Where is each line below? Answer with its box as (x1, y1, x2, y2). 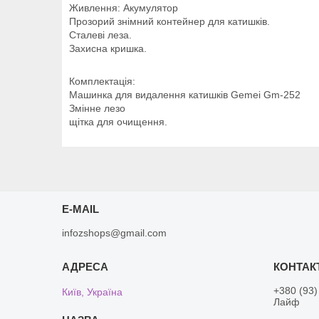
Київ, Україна (62, 286, 123, 298)
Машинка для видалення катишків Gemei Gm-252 (69, 88, 300, 100)
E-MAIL (62, 202, 100, 215)
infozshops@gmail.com (62, 226, 167, 239)
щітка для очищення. (69, 115, 167, 127)
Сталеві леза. (69, 28, 132, 41)
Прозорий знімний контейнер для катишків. (69, 15, 270, 27)
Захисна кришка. (69, 42, 147, 54)
